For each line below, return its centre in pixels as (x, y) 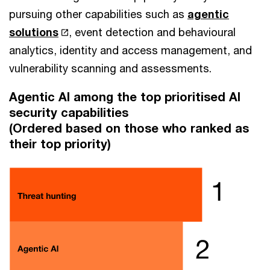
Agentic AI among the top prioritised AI (125, 97)
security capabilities (69, 113)
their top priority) (60, 144)
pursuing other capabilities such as (98, 14)
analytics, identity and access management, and (130, 50)
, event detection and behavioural (152, 32)
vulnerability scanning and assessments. (110, 68)
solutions (34, 32)
